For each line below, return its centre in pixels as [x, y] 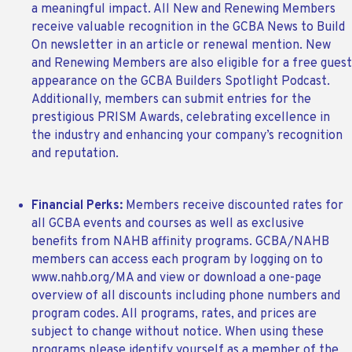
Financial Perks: [79, 206]
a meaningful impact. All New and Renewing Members [183, 10]
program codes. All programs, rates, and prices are [174, 315]
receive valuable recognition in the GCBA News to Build [188, 28]
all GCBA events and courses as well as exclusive [168, 224]
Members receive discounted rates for [235, 206]
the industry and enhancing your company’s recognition [187, 136]
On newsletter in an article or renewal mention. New [181, 46]
